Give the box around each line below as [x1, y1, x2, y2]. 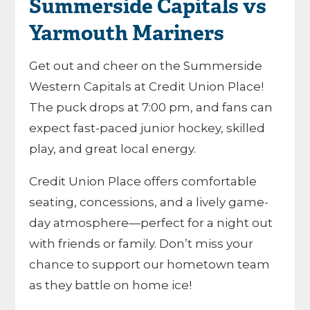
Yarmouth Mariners [29, 22, 225, 48]
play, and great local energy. [29, 142, 197, 156]
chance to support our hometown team [29, 257, 271, 271]
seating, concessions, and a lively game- [29, 195, 269, 209]
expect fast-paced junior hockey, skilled [29, 121, 266, 135]
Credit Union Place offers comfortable [29, 174, 257, 188]
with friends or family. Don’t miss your [29, 237, 254, 250]
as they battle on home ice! [29, 278, 192, 292]
